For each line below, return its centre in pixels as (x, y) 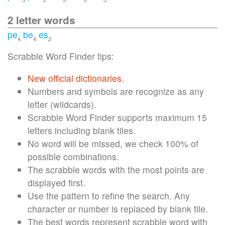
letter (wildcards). (62, 104)
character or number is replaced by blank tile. (118, 209)
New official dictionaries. (76, 78)
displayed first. (57, 183)
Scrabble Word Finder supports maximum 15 (117, 117)
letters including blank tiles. (82, 130)
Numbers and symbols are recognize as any (116, 91)
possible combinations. (73, 156)
